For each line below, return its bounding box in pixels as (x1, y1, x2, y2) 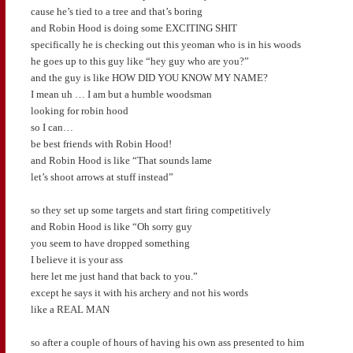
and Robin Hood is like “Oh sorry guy (30, 220, 192, 232)
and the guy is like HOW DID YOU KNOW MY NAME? (30, 71, 268, 84)
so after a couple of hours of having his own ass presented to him (30, 336, 304, 348)
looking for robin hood (30, 104, 128, 117)
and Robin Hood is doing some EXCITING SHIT (30, 21, 237, 34)
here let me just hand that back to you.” (30, 269, 198, 282)
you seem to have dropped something (30, 236, 190, 249)
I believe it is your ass (30, 253, 123, 266)
